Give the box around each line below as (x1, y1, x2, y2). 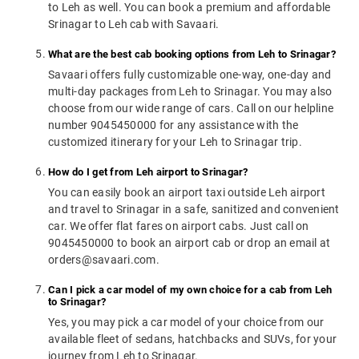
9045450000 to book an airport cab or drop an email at (48, 236, 331, 250)
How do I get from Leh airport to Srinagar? (48, 166, 248, 179)
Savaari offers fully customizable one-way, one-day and (48, 68, 332, 82)
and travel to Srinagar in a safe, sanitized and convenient (48, 203, 340, 216)
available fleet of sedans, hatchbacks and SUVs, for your (48, 333, 337, 346)
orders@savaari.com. (48, 253, 159, 267)
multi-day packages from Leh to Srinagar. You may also (48, 85, 333, 99)
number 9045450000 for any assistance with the (48, 119, 299, 132)
